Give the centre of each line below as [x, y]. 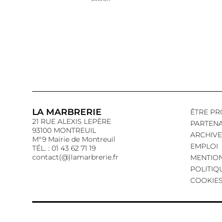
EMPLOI [204, 146]
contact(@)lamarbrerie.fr [75, 157]
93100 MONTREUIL [64, 131]
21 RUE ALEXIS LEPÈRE [72, 122]
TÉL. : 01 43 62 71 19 [64, 148]
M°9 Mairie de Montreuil [74, 139]
